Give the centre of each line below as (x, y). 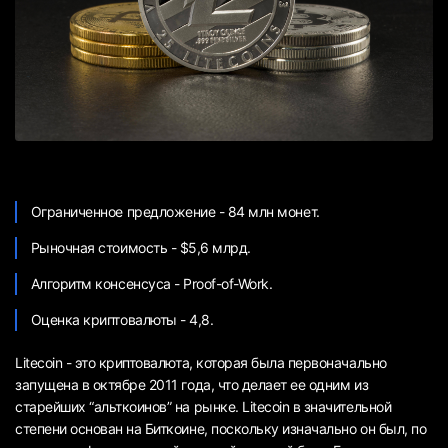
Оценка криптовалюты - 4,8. (122, 319)
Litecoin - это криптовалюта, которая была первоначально (201, 362)
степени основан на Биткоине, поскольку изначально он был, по (221, 428)
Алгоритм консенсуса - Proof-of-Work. (151, 283)
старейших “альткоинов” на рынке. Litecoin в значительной (203, 406)
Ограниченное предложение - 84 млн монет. (175, 211)
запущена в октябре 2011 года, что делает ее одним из (192, 384)
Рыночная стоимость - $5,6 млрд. (140, 247)
